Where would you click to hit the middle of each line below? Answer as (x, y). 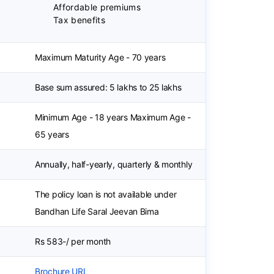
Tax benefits (79, 20)
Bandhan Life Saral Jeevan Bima (97, 211)
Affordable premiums (97, 7)
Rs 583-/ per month (73, 241)
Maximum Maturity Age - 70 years (100, 57)
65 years (52, 134)
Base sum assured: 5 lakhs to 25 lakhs (108, 87)
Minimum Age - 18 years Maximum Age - (113, 117)
